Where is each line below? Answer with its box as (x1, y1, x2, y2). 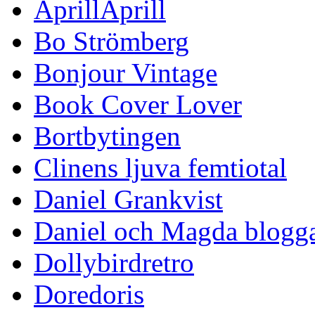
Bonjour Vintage (34, 58, 217, 88)
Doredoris (34, 279, 144, 309)
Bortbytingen (34, 121, 181, 151)
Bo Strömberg (34, 26, 189, 56)
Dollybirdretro (34, 247, 194, 278)
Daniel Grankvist (34, 184, 223, 214)
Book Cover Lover (34, 89, 242, 120)
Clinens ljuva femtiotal (34, 153, 287, 183)
